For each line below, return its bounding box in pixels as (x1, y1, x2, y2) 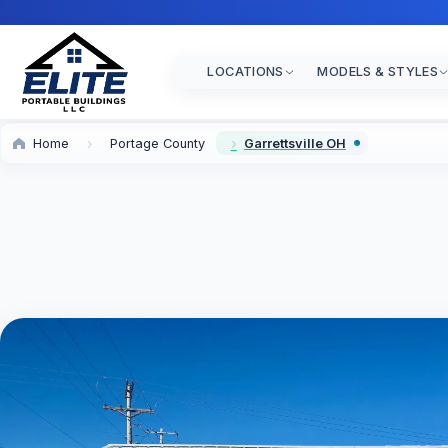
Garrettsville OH (243, 135, 346, 151)
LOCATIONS (207, 64, 284, 80)
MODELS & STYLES (317, 64, 439, 80)
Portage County (110, 135, 206, 151)
